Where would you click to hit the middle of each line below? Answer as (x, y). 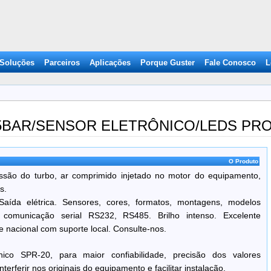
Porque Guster (168, 63)
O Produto (244, 161)
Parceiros (62, 63)
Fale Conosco (230, 63)
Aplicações (110, 63)
